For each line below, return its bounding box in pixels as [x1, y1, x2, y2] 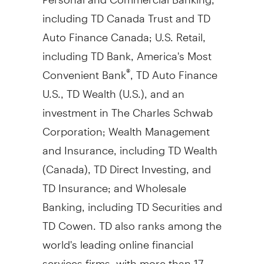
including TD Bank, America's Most [42, 39, 212, 62]
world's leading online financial [42, 227, 193, 251]
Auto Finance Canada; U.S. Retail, [42, 20, 206, 44]
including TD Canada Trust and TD [42, 1, 210, 25]
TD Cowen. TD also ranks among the [42, 209, 222, 232]
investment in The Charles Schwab [42, 95, 213, 119]
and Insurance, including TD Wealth [42, 133, 217, 157]
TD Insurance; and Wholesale [42, 171, 186, 194]
